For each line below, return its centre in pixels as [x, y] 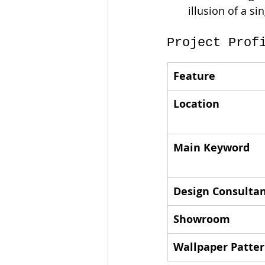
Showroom [202, 219]
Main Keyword [211, 148]
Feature [194, 76]
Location [196, 104]
